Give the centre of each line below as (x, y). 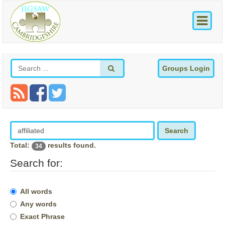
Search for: (36, 163)
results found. (71, 145)
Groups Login (186, 69)
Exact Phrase (42, 216)
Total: (21, 145)
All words (36, 191)
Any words (38, 204)
